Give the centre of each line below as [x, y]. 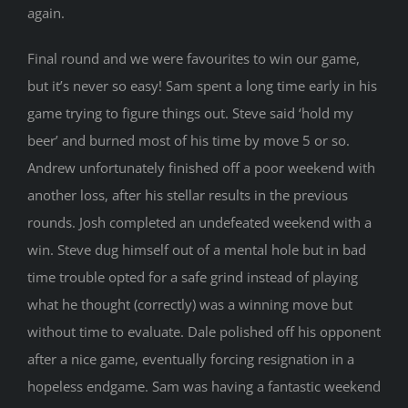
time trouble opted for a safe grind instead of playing [192, 277]
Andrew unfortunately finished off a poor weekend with [201, 168]
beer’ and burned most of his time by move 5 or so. [188, 141]
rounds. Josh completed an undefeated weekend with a [199, 223]
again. [46, 13]
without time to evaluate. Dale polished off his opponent [204, 332]
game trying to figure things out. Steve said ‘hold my [190, 113]
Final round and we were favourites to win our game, [193, 59]
